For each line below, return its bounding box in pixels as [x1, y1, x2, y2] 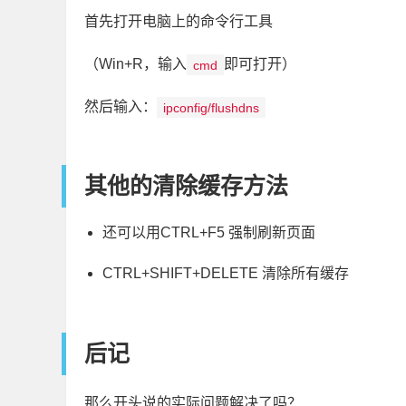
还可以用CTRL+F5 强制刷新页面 [102, 225, 315, 241]
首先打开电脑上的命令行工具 [84, 14, 273, 30]
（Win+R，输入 [84, 56, 187, 72]
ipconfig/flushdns [163, 100, 260, 115]
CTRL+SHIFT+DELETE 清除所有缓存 [102, 266, 349, 282]
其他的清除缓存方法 [84, 173, 288, 199]
